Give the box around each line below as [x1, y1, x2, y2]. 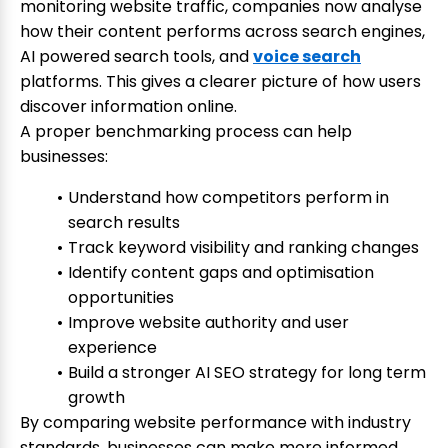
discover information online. [20, 95, 237, 119]
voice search [253, 45, 361, 69]
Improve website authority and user [67, 311, 349, 335]
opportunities [68, 286, 174, 310]
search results [68, 211, 180, 235]
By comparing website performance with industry [20, 411, 411, 435]
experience [68, 336, 157, 360]
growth [68, 386, 125, 410]
